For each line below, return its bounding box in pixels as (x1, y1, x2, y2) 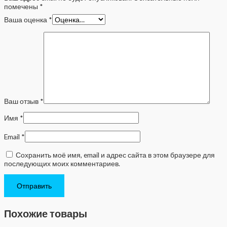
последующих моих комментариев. (4, 159, 120, 168)
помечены (4, 2, 40, 11)
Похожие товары (4, 207, 87, 220)
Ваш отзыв (4, 96, 40, 105)
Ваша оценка (4, 15, 49, 24)
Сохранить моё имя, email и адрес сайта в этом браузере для (16, 150, 215, 159)
